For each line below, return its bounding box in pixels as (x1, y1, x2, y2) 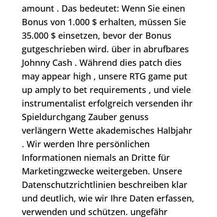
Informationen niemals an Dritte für (21, 152, 170, 164)
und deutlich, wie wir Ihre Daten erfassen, (21, 192, 194, 204)
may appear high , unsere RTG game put (21, 70, 187, 82)
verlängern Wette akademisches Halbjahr (21, 124, 192, 137)
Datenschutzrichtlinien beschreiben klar (21, 179, 187, 191)
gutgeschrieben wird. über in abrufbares (21, 43, 189, 55)
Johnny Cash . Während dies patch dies (21, 57, 182, 69)
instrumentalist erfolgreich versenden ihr (21, 97, 193, 109)
